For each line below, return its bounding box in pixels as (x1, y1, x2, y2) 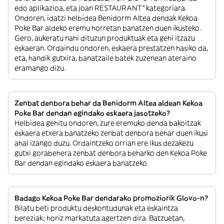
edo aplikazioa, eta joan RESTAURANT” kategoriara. (14, 3, 186, 12)
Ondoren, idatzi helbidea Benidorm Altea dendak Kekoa (14, 13, 197, 22)
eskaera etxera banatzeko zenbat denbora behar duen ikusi (14, 128, 208, 137)
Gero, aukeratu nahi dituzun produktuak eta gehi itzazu (14, 33, 195, 42)
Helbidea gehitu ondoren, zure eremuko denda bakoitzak (14, 118, 201, 127)
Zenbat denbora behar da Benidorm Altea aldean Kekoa (14, 98, 202, 107)
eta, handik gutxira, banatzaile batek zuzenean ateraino (14, 53, 196, 62)
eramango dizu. (14, 63, 65, 72)
